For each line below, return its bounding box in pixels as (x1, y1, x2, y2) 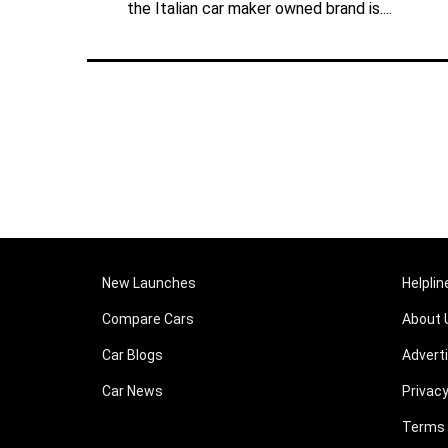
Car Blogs (102, 347, 163, 364)
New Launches (102, 275, 196, 292)
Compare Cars (102, 311, 194, 328)
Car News (102, 383, 163, 400)
